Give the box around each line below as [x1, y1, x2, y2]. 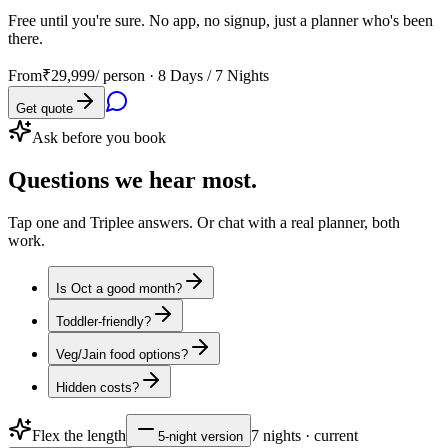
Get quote [16, 100, 73, 116]
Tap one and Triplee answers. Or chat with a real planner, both [8, 213, 400, 231]
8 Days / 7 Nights [158, 66, 269, 84]
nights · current [259, 426, 358, 444]
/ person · [95, 66, 158, 84]
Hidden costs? [56, 379, 139, 395]
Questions [8, 166, 109, 193]
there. [8, 29, 43, 47]
